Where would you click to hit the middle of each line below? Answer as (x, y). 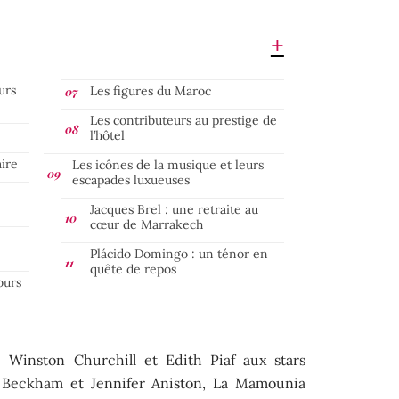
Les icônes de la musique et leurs (168, 164)
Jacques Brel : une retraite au (174, 209)
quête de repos (133, 269)
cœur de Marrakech (147, 224)
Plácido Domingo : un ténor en (179, 253)
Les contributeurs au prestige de (183, 120)
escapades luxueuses (131, 179)
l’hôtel (107, 135)
